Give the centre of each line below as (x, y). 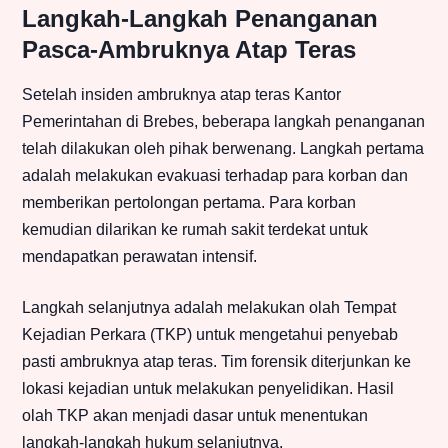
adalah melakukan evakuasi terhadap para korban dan (215, 176)
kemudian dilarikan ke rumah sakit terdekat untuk (195, 230)
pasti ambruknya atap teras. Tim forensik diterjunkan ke (216, 362)
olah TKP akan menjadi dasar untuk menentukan (195, 416)
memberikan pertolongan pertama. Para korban (189, 203)
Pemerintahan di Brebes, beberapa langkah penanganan (223, 122)
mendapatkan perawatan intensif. (139, 257)
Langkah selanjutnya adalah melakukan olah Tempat (209, 308)
